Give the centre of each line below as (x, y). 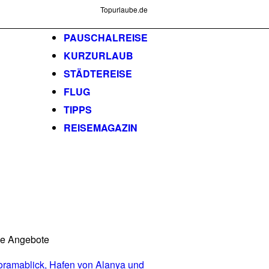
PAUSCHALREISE (106, 38)
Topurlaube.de (124, 9)
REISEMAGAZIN (101, 128)
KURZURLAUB (98, 56)
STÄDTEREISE (98, 74)
